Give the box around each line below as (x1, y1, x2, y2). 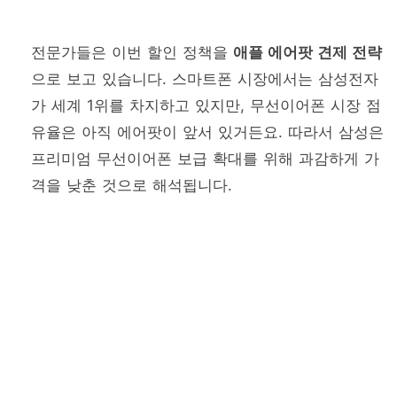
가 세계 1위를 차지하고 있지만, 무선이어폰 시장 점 (31, 96, 381, 114)
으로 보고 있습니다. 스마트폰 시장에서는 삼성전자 (31, 69, 378, 88)
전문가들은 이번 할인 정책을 (31, 43, 233, 61)
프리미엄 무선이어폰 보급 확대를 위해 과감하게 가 (31, 149, 379, 167)
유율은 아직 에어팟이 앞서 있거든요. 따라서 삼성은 (31, 122, 384, 141)
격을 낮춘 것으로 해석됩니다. (31, 175, 232, 194)
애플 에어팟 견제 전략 (233, 43, 382, 61)
